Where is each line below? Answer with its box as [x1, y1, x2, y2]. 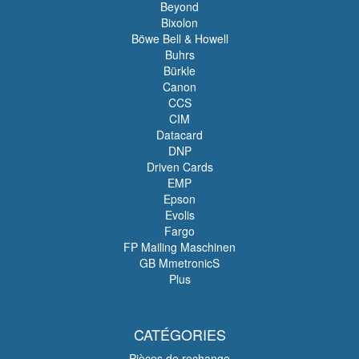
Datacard [156, 126, 203, 143]
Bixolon [161, 14, 198, 30]
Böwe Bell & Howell [131, 30, 228, 46]
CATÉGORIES [133, 323, 226, 345]
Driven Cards [146, 158, 213, 175]
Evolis [164, 206, 195, 223]
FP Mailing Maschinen [123, 238, 236, 255]
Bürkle [163, 62, 196, 79]
